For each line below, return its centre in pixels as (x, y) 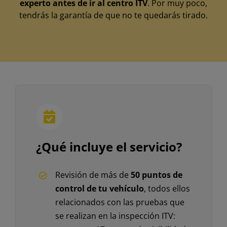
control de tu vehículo (100, 189)
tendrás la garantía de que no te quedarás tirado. (113, 15)
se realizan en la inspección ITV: (116, 216)
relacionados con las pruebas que (120, 202)
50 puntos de (157, 175)
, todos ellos (167, 189)
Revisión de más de (93, 175)
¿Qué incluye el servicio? (109, 147)
